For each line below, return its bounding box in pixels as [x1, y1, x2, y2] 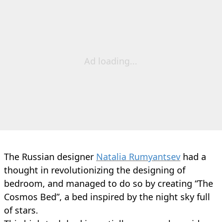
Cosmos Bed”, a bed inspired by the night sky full [4, 190, 210, 203]
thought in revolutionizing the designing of [4, 164, 185, 176]
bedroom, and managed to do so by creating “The [4, 177, 213, 189]
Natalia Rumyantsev [96, 150, 180, 163]
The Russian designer [4, 150, 96, 163]
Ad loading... [84, 55, 138, 67]
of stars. [4, 204, 38, 216]
